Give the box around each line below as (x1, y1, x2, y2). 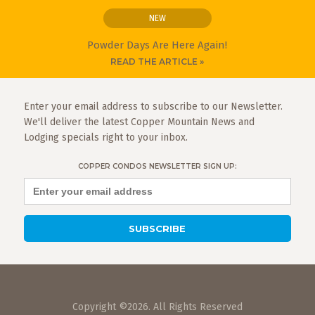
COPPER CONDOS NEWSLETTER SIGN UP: (77, 161, 237, 171)
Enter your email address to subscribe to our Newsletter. (23, 100, 283, 112)
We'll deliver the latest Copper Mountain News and (23, 115, 255, 128)
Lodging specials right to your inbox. (23, 131, 188, 143)
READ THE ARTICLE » (110, 56, 205, 67)
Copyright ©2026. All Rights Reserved (72, 300, 243, 313)
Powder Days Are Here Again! (87, 38, 228, 51)
